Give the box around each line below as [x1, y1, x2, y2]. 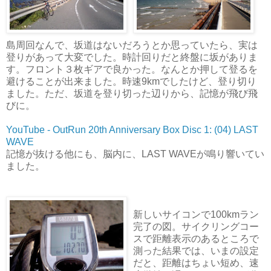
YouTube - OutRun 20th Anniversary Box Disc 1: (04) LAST [6, 125, 258, 135]
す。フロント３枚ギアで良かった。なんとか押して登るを [6, 64, 258, 75]
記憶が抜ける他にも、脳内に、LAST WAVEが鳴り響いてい [6, 149, 264, 160]
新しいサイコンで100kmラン [133, 209, 259, 220]
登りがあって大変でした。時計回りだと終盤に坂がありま [6, 52, 258, 63]
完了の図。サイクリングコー [133, 221, 259, 232]
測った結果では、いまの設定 [133, 246, 259, 256]
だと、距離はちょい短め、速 [133, 258, 259, 269]
